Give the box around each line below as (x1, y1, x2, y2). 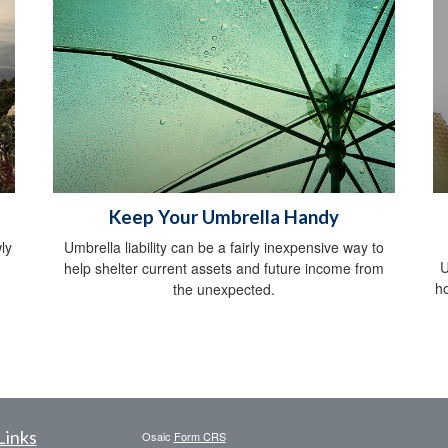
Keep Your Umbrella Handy (109, 205, 339, 228)
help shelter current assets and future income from (64, 257, 384, 278)
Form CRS (173, 427, 226, 444)
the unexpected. (173, 278, 275, 299)
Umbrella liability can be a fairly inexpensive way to (64, 236, 384, 257)
